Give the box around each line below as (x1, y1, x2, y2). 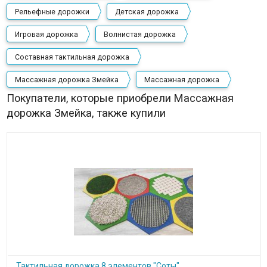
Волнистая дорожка (103, 30, 176, 39)
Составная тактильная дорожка (14, 52, 129, 61)
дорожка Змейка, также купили (6, 106, 166, 119)
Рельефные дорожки (14, 7, 89, 16)
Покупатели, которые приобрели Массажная (6, 91, 234, 104)
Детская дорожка (114, 7, 179, 16)
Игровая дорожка (14, 30, 78, 39)
